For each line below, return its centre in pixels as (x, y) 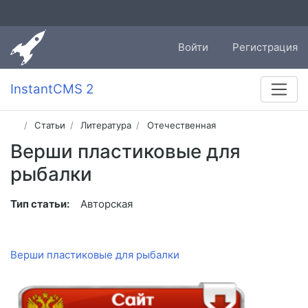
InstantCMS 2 (52, 89)
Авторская (107, 204)
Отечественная (181, 125)
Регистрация (265, 47)
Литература (106, 125)
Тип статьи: (40, 204)
